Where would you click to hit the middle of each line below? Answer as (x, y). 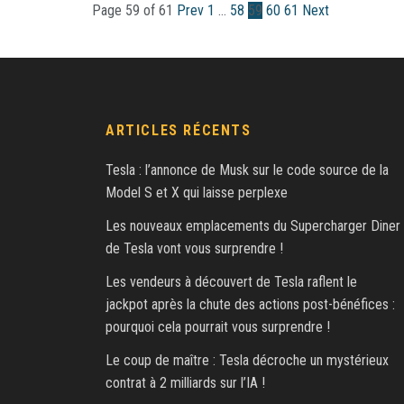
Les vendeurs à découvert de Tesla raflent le (231, 282)
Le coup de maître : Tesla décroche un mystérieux (247, 361)
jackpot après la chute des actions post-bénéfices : (250, 305)
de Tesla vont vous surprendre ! (194, 249)
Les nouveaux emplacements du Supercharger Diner (253, 226)
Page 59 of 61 (133, 11)
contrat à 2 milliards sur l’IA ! (185, 383)
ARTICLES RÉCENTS (179, 131)
